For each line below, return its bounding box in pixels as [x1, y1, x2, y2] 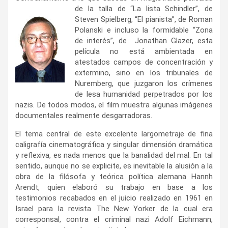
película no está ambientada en [75, 46, 213, 56]
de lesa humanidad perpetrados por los [75, 89, 213, 99]
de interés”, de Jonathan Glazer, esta [75, 36, 213, 45]
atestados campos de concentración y [75, 57, 213, 67]
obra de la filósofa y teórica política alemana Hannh [15, 172, 213, 181]
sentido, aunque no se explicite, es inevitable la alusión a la [15, 161, 213, 170]
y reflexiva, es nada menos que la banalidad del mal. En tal [15, 150, 213, 160]
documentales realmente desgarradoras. [15, 110, 152, 120]
